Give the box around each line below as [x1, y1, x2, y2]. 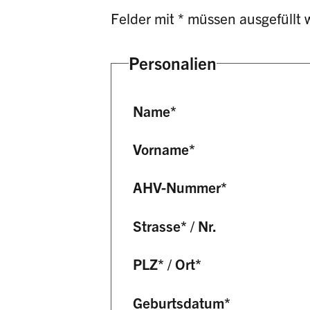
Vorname [133, 140, 190, 158]
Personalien [128, 52, 217, 74]
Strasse [133, 216, 181, 235]
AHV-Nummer [133, 178, 221, 197]
